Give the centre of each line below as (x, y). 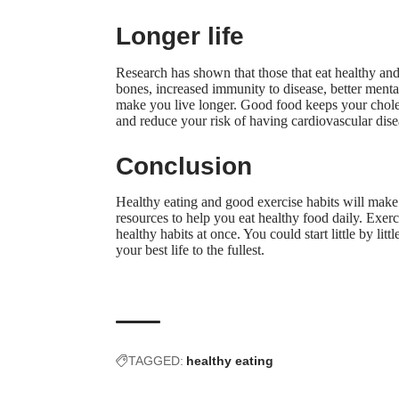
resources (142, 217)
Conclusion (184, 166)
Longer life (180, 37)
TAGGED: (156, 360)
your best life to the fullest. (190, 249)
